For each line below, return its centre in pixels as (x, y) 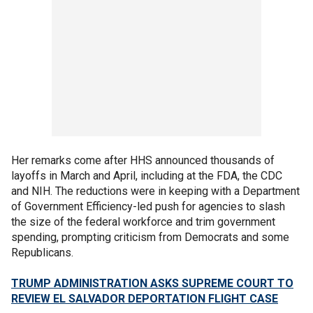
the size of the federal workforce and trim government (143, 221)
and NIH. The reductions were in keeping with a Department (155, 191)
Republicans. (42, 252)
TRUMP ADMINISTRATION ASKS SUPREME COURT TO (152, 283)
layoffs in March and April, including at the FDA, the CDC (147, 175)
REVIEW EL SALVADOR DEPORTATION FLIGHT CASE (145, 298)
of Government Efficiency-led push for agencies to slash (148, 206)
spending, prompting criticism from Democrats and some (150, 237)
